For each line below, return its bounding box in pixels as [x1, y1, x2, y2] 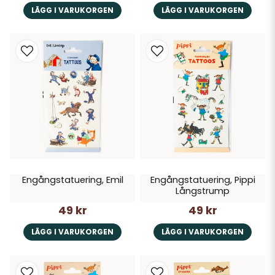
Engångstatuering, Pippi [150, 174, 255, 187]
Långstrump [176, 185, 230, 198]
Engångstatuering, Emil [21, 174, 123, 187]
